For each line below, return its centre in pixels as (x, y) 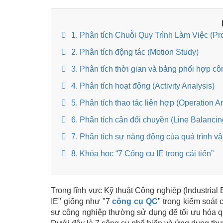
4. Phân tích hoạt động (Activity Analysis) (143, 86)
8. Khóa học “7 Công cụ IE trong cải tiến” (142, 154)
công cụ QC (134, 202)
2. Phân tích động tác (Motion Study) (135, 52)
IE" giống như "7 (80, 202)
